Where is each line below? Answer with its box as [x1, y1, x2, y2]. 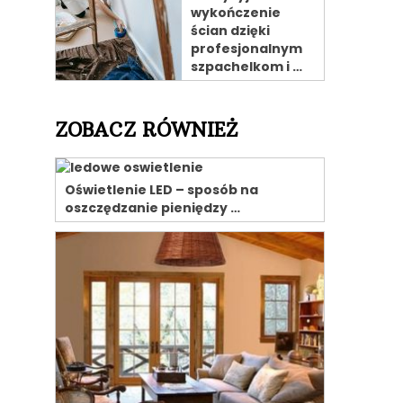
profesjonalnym [191, 40, 302, 58]
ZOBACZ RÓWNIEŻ [55, 118, 237, 142]
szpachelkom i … [191, 58, 302, 76]
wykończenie [191, 4, 281, 22]
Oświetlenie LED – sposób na [65, 181, 258, 199]
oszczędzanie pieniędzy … [65, 199, 240, 217]
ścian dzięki [191, 22, 270, 40]
